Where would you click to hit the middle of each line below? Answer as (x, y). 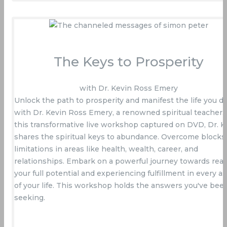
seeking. (30, 198)
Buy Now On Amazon (129, 216)
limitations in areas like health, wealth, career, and (106, 149)
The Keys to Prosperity (129, 62)
